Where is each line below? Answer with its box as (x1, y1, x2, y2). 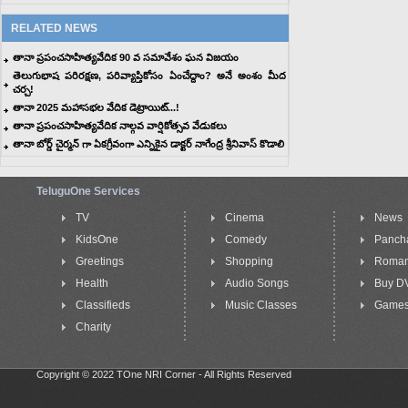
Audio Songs (225, 277, 289, 290)
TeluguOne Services (36, 185, 140, 198)
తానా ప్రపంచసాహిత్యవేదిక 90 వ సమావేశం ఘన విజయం (13, 52, 239, 63)
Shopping (225, 255, 273, 268)
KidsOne (76, 233, 118, 246)
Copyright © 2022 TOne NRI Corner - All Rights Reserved (36, 369, 291, 380)
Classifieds (76, 299, 130, 311)
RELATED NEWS (11, 22, 97, 35)
